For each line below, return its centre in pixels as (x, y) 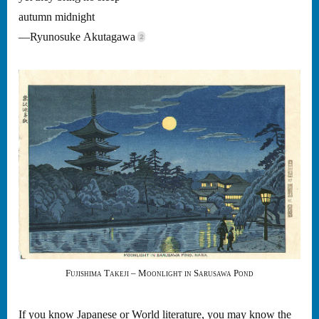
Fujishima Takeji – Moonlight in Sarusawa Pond (159, 273)
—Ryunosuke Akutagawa (77, 37)
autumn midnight (57, 17)
